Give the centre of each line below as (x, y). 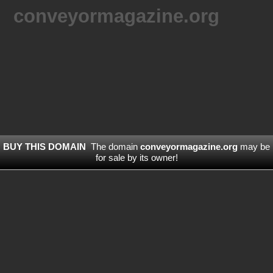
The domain (115, 146)
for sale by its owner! (136, 157)
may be (253, 146)
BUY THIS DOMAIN (45, 146)
